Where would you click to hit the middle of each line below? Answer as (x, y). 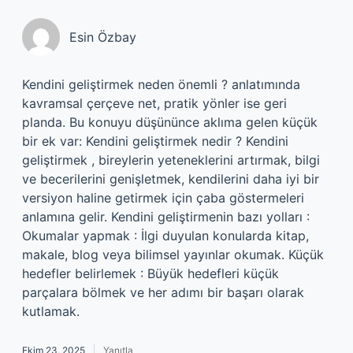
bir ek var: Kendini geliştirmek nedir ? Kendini (155, 141)
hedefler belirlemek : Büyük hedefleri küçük (150, 273)
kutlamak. (51, 311)
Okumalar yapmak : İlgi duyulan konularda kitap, (165, 236)
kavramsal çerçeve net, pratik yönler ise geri (154, 103)
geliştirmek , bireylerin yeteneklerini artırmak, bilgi (171, 160)
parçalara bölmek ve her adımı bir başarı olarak (163, 292)
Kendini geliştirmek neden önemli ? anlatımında (161, 84)
